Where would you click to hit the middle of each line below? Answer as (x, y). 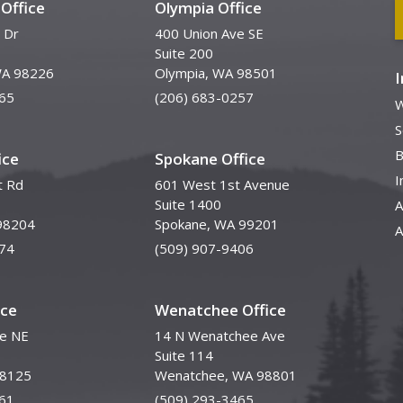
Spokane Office (210, 159)
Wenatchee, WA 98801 (226, 375)
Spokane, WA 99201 (217, 224)
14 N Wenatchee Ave (220, 336)
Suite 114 (184, 355)
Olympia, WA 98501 (216, 73)
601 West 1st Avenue (223, 184)
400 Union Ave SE (210, 33)
